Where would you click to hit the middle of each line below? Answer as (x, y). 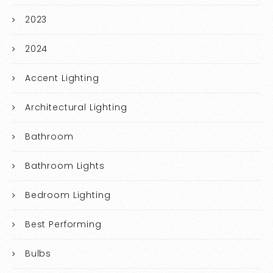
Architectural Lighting (76, 107)
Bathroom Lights (65, 165)
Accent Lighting (62, 78)
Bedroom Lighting (68, 195)
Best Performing (63, 224)
